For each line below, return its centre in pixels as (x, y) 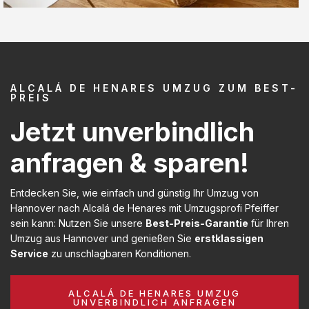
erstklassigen (229, 238)
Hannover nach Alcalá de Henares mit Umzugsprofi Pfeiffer (144, 208)
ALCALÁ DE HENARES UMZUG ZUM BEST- (154, 88)
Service (29, 253)
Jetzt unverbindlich (132, 131)
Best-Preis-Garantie (197, 223)
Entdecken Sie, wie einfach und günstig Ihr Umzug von (134, 192)
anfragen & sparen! (130, 162)
